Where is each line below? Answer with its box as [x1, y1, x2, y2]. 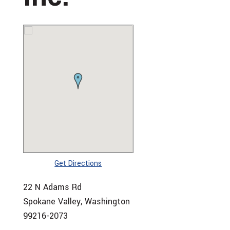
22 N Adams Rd [23, 181, 82, 194]
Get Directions [54, 159, 102, 169]
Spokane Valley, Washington [23, 196, 130, 208]
